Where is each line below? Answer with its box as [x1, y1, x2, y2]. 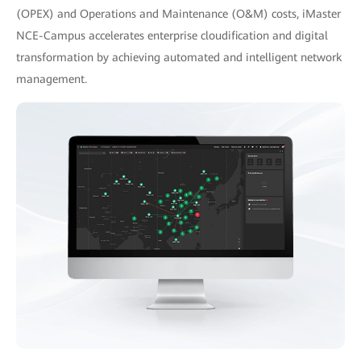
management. [16, 72, 87, 85]
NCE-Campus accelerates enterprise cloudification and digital [16, 28, 328, 42]
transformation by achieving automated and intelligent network [16, 50, 342, 64]
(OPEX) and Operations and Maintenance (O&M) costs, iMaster [16, 6, 341, 20]
